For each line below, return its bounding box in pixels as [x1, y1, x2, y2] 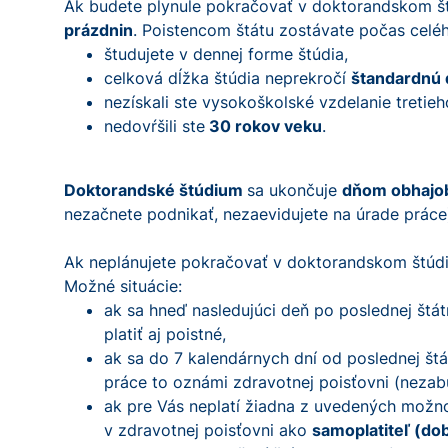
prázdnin [64, 20, 133, 40]
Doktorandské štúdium [64, 180, 247, 200]
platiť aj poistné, [104, 324, 226, 344]
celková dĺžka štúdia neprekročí [104, 68, 351, 88]
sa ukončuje [247, 180, 342, 200]
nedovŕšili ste [104, 116, 205, 136]
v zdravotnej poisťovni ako [104, 420, 312, 440]
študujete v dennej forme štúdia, [104, 44, 348, 64]
